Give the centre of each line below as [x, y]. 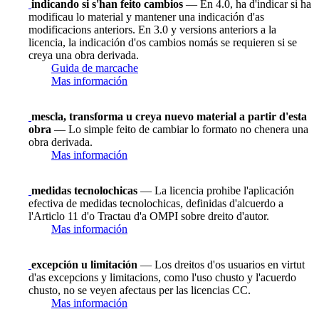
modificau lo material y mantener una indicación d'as [146, 16]
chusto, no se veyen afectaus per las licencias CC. [140, 290]
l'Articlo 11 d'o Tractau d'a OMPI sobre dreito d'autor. [149, 216]
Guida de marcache [95, 68]
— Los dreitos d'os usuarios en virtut [221, 264]
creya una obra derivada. [84, 55]
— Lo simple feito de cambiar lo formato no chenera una [180, 129]
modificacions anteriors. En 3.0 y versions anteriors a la [152, 29]
